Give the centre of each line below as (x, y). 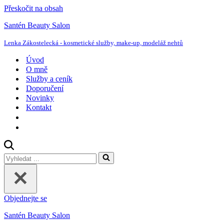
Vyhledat (17, 156)
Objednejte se (25, 198)
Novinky (40, 98)
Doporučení (45, 88)
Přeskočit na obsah (33, 8)
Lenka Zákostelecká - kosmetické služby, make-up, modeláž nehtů (93, 43)
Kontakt (39, 107)
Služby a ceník (49, 79)
